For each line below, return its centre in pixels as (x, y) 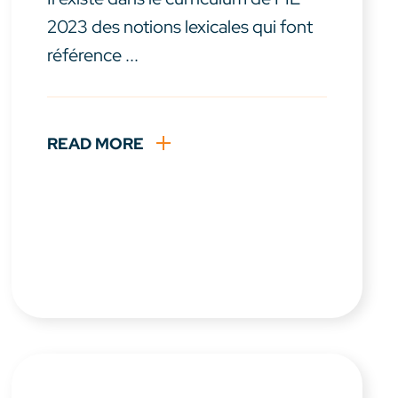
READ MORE (96, 144)
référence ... (93, 56)
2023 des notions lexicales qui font (180, 27)
